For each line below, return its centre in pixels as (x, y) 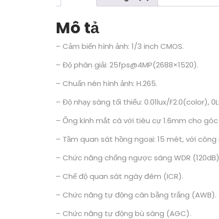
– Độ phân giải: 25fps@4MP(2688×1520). (127, 65)
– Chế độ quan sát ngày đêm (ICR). (120, 176)
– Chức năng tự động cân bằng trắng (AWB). (136, 195)
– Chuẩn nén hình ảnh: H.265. (107, 83)
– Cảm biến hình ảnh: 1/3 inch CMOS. (120, 46)
